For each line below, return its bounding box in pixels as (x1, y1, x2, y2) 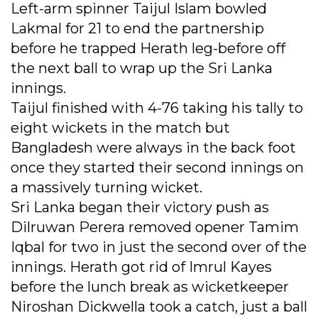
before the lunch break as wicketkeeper (11, 278, 289, 296)
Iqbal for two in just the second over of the (11, 238, 307, 256)
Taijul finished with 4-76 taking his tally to (11, 99, 303, 117)
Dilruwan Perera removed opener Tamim (11, 219, 299, 236)
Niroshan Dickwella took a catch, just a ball (11, 298, 307, 316)
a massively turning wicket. (11, 179, 202, 197)
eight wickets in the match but (11, 119, 230, 137)
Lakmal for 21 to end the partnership (11, 20, 264, 38)
